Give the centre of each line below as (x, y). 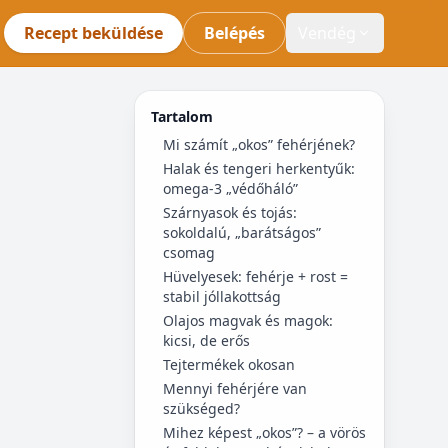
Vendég (327, 33)
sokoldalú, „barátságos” (241, 232)
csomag (188, 252)
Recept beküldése (93, 33)
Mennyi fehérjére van (234, 388)
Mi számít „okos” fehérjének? (258, 144)
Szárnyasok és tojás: (229, 212)
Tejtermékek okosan (228, 364)
